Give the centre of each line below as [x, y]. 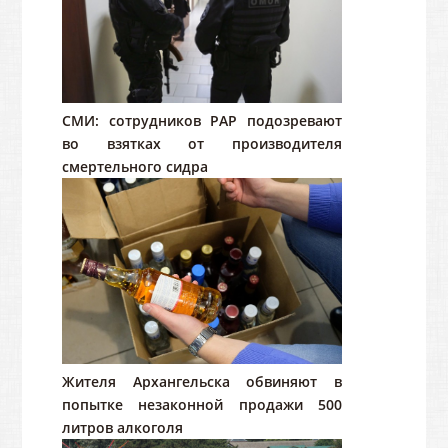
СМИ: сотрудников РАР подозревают [202, 120]
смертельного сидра [135, 166]
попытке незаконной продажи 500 [202, 404]
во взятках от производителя [202, 143]
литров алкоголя [123, 427]
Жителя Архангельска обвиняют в [202, 381]
